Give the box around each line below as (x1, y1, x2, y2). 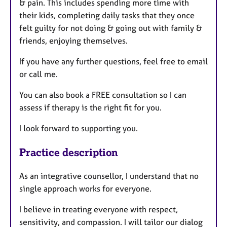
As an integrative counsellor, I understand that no (19, 171, 199, 181)
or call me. (19, 69, 58, 80)
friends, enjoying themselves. (19, 35, 128, 46)
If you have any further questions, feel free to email (19, 56, 208, 67)
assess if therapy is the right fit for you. (19, 102, 162, 113)
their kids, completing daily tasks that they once (19, 10, 195, 21)
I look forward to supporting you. (19, 123, 138, 134)
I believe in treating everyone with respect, (19, 204, 178, 215)
